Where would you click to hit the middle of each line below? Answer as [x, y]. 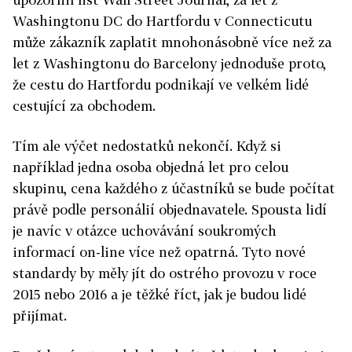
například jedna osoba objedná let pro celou [150, 167]
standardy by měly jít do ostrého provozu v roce [165, 273]
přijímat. [40, 316]
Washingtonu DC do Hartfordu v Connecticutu [162, 21]
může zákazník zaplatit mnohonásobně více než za [172, 42]
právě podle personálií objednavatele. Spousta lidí [170, 210]
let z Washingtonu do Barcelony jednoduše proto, [169, 64]
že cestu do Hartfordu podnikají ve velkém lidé [161, 85]
